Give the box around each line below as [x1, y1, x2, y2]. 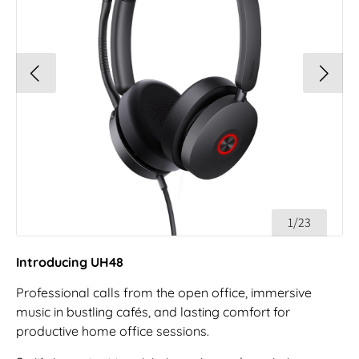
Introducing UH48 [16, 254, 123, 270]
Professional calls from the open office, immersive [16, 284, 312, 301]
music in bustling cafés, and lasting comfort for [16, 304, 290, 321]
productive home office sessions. [16, 323, 209, 340]
